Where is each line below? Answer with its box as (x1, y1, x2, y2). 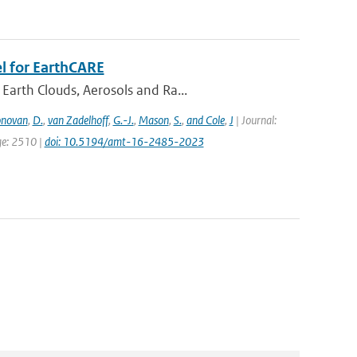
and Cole (186, 112, 225, 127)
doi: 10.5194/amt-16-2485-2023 (44, 134, 204, 149)
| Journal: (233, 112, 277, 127)
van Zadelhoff (47, 112, 108, 127)
